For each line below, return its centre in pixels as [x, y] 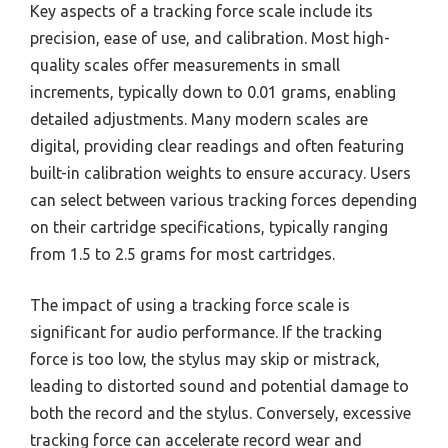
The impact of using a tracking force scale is [190, 304]
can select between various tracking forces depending [223, 199]
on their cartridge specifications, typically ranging [209, 226]
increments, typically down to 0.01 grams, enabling [213, 91]
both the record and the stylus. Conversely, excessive [220, 412]
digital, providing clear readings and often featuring [217, 145]
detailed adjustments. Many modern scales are [199, 118]
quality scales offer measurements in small [185, 64]
